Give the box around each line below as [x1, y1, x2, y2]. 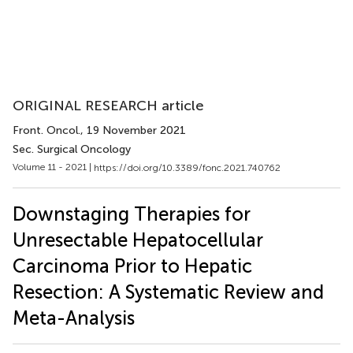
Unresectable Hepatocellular [13, 228, 263, 251]
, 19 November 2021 [80, 124, 186, 137]
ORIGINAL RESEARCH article [13, 97, 204, 114]
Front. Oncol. [13, 124, 80, 137]
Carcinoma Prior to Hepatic [13, 254, 252, 277]
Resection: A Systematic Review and [13, 280, 324, 303]
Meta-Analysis [13, 306, 135, 329]
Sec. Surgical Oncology [13, 143, 131, 156]
